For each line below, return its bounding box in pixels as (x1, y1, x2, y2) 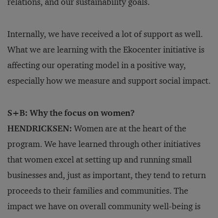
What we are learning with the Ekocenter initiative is (7, 44, 204, 55)
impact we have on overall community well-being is (7, 201, 200, 212)
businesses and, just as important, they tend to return (7, 170, 206, 181)
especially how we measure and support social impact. (7, 75, 211, 87)
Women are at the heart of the (72, 123, 186, 134)
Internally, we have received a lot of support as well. (7, 29, 203, 40)
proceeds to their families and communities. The (7, 185, 188, 197)
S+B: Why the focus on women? (7, 108, 135, 119)
